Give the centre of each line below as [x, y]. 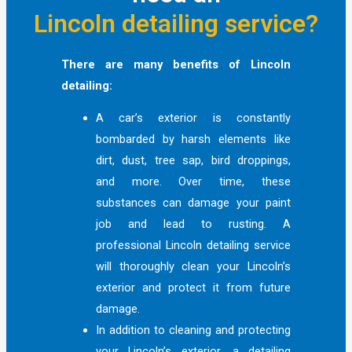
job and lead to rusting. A [193, 224]
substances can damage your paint [193, 203]
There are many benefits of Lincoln [176, 64]
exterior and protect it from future [193, 288]
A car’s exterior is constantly [193, 118]
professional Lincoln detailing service [193, 246]
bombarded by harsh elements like [193, 139]
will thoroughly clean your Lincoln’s [193, 267]
